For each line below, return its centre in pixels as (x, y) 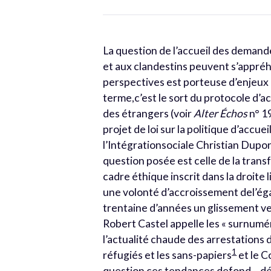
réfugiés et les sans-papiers (168, 255)
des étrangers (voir (149, 113)
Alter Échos (221, 113)
